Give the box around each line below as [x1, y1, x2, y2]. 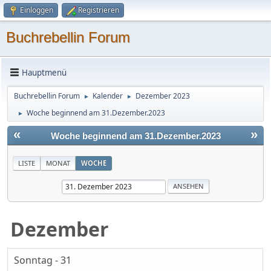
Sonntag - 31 [14, 253, 71, 267]
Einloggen [20, 5, 53, 15]
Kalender [93, 91, 123, 101]
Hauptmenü [22, 67, 67, 78]
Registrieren [78, 5, 119, 15]
